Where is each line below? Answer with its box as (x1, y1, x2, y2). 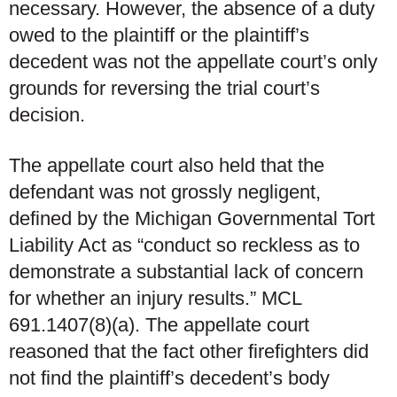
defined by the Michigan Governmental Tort (9, 207, 375, 230)
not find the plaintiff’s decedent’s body (9, 367, 330, 389)
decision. (9, 103, 85, 126)
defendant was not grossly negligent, (9, 181, 321, 203)
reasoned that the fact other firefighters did (9, 340, 369, 362)
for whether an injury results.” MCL (9, 287, 301, 309)
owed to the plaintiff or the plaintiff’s (9, 23, 309, 46)
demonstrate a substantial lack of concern (9, 261, 363, 283)
